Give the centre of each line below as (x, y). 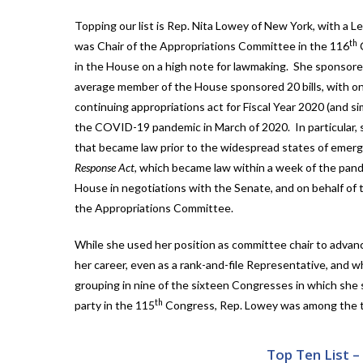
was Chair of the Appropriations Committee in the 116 (212, 46)
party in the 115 (115, 305)
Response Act (105, 168)
